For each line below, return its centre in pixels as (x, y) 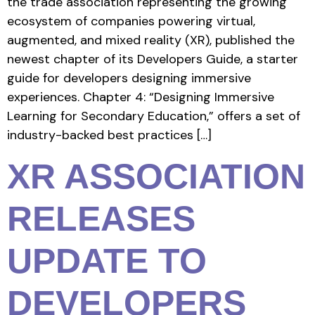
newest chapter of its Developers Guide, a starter (153, 59)
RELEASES (101, 218)
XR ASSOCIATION (156, 176)
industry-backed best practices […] (109, 135)
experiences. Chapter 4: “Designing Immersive (141, 97)
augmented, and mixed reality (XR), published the (151, 40)
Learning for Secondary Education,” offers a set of (154, 116)
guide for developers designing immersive (129, 78)
